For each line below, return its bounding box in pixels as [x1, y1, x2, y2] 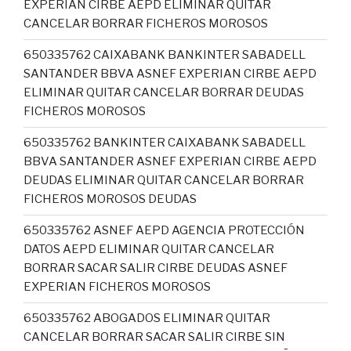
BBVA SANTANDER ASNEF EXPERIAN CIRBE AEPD [24, 154, 317, 168]
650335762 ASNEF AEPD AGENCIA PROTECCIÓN [24, 223, 305, 237]
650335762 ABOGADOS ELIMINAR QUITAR [24, 311, 270, 325]
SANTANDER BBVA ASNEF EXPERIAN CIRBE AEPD [24, 67, 317, 81]
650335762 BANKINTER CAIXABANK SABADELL [24, 136, 306, 150]
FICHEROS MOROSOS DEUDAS [24, 192, 197, 206]
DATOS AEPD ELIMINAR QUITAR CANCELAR [24, 242, 274, 256]
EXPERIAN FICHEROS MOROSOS [24, 280, 211, 294]
